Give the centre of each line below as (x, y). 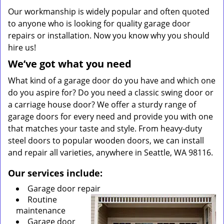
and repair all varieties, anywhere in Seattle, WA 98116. (110, 152)
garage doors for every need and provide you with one (110, 116)
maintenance (41, 210)
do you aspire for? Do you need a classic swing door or (111, 92)
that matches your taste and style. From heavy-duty (105, 128)
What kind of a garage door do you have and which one (112, 80)
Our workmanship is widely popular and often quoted (109, 11)
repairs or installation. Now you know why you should (109, 35)
